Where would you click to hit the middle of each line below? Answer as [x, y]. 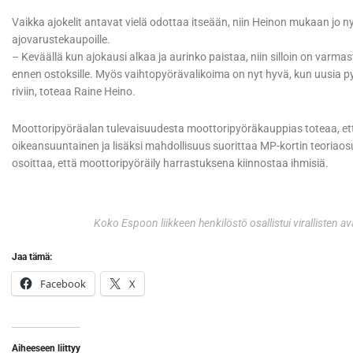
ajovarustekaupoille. [61, 39]
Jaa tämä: [32, 256]
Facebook [63, 283]
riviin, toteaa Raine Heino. [74, 91]
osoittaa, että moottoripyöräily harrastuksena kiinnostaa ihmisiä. [170, 163]
